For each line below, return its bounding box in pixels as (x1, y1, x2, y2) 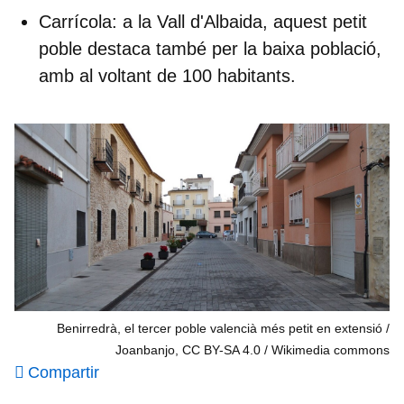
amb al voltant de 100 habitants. (39, 65, 296, 86)
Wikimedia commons (271, 342, 390, 357)
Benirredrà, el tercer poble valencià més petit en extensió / (57, 320, 390, 335)
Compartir (28, 363, 99, 381)
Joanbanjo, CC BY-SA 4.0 (115, 342, 261, 357)
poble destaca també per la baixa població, (39, 38, 381, 59)
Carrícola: (39, 11, 117, 32)
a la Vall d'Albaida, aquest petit (117, 11, 367, 32)
